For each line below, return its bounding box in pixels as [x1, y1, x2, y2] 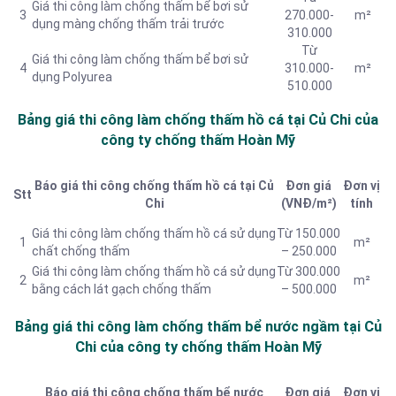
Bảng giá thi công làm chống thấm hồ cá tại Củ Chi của [18, 110, 378, 128]
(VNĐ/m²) [280, 196, 337, 211]
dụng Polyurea [32, 70, 112, 85]
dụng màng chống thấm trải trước [32, 17, 225, 32]
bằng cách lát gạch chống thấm [32, 282, 211, 297]
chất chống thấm [32, 244, 130, 259]
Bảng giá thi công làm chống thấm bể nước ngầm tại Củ [14, 317, 382, 335]
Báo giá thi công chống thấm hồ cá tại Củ [34, 179, 274, 194]
